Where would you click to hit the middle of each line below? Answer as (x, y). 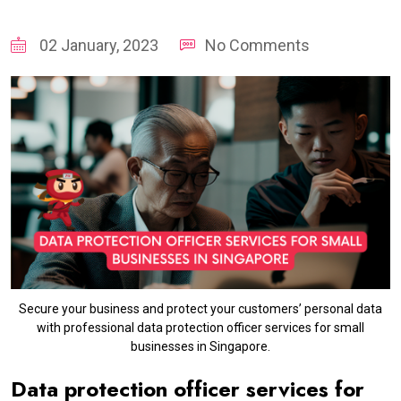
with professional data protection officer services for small (200, 328)
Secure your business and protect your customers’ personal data (200, 309)
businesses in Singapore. (200, 346)
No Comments (257, 45)
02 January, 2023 (97, 45)
